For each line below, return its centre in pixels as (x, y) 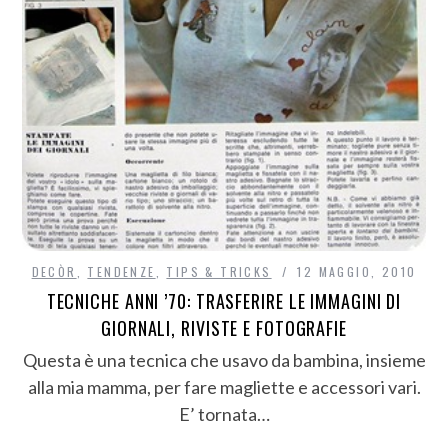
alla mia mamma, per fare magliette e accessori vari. (224, 386)
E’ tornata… (224, 413)
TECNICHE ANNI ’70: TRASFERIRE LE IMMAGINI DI (224, 300)
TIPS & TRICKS (219, 271)
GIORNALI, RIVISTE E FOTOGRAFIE (224, 327)
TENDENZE (121, 271)
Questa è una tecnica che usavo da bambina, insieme (224, 359)
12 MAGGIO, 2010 (357, 271)
